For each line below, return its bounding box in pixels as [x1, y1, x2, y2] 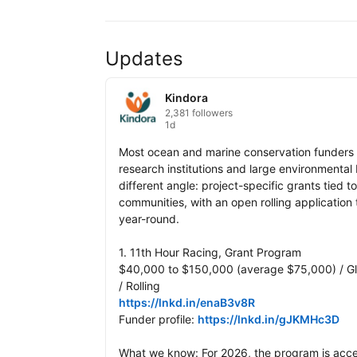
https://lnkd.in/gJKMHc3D [198, 312, 339, 327]
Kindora [165, 91, 208, 105]
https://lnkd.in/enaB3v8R [119, 296, 255, 310]
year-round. [119, 212, 179, 226]
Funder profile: [119, 312, 198, 327]
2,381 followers [165, 107, 233, 120]
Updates [105, 47, 183, 71]
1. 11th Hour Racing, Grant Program [119, 245, 301, 260]
